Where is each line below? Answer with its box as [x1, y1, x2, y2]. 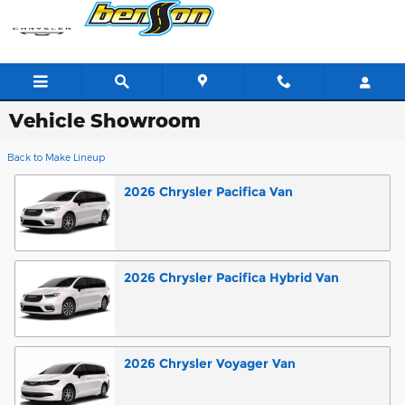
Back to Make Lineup [7, 151, 105, 163]
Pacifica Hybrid [216, 269, 312, 286]
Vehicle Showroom [9, 108, 201, 132]
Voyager [216, 355, 268, 372]
